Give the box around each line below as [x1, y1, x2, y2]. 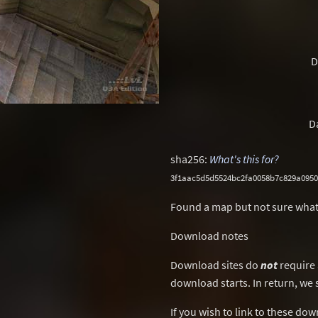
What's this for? [209, 152, 279, 166]
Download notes [170, 229, 248, 243]
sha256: [170, 152, 209, 166]
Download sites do [170, 258, 261, 272]
